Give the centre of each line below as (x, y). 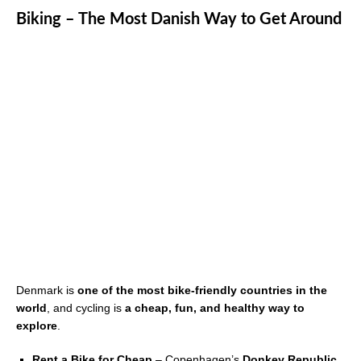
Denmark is (47, 290)
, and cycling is (86, 308)
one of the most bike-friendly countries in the (202, 290)
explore (37, 326)
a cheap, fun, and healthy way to (215, 308)
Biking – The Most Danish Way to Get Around (179, 20)
